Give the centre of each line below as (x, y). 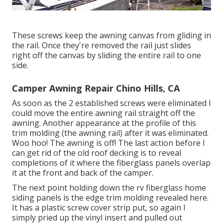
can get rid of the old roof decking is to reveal (97, 153)
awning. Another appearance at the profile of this (104, 123)
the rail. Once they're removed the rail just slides (102, 46)
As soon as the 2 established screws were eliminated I (111, 103)
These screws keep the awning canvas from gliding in (111, 36)
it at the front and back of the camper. (83, 173)
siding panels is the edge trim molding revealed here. (110, 198)
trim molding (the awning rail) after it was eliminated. (110, 133)
